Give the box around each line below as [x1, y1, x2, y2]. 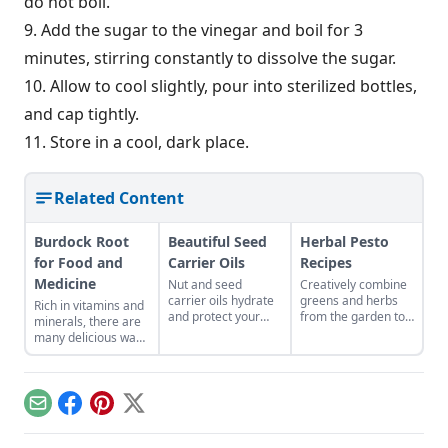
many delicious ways [34, 329, 148, 346]
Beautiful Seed [168, 232, 267, 251]
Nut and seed [168, 276, 242, 293]
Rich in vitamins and [34, 297, 144, 314]
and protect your [168, 308, 260, 325]
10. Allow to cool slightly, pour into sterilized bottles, [24, 75, 417, 97]
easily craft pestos [300, 324, 401, 341]
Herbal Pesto [300, 232, 389, 251]
